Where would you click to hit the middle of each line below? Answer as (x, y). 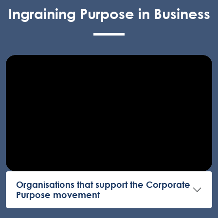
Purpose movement (58, 194)
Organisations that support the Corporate (103, 184)
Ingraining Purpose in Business (109, 13)
